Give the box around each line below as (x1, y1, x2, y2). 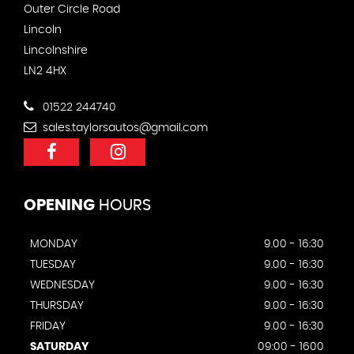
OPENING (24, 197, 95, 213)
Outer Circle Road (24, 3, 120, 15)
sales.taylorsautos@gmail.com (40, 122, 208, 134)
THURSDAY (30, 299, 84, 311)
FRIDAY (30, 320, 66, 332)
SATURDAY (30, 341, 88, 352)
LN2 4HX (24, 65, 66, 77)
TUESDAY (30, 258, 76, 270)
